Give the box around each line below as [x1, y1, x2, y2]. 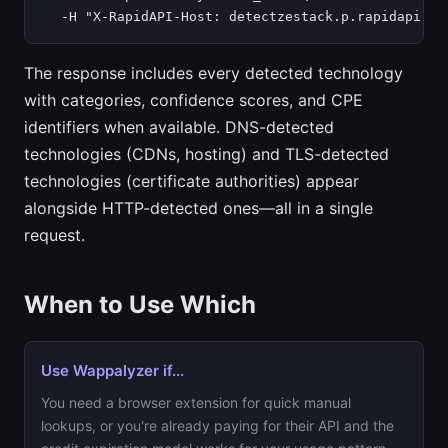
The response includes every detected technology [24, 63, 403, 83]
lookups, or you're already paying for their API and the [41, 417, 394, 434]
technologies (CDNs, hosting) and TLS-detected [24, 144, 389, 164]
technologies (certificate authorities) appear [24, 171, 359, 191]
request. [24, 225, 85, 245]
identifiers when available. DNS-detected [24, 117, 334, 137]
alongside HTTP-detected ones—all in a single [24, 198, 373, 218]
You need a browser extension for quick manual [41, 394, 351, 411]
